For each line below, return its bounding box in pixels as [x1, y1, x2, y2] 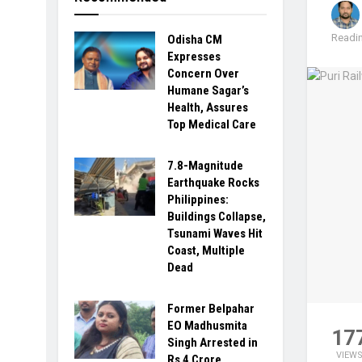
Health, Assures [167, 100, 248, 115]
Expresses [167, 49, 221, 64]
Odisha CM [167, 32, 222, 47]
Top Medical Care [167, 117, 256, 132]
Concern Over [167, 66, 239, 81]
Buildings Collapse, [167, 209, 266, 224]
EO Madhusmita [167, 318, 247, 333]
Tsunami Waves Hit [167, 226, 263, 241]
